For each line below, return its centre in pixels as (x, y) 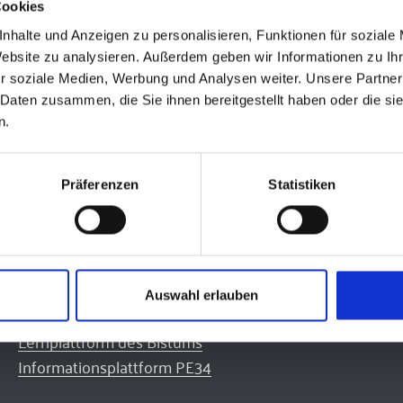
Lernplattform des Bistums (110, 341)
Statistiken (302, 184)
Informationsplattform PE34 (115, 366)
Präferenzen (100, 184)
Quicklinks (64, 309)
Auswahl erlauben (201, 295)
